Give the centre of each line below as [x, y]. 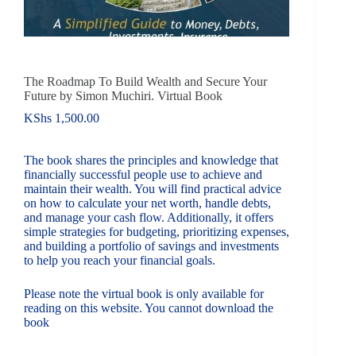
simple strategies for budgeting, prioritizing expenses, [157, 231]
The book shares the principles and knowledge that [151, 160]
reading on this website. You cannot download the [149, 308]
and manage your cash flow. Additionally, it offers [149, 217]
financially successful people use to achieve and [143, 174]
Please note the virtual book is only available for [144, 293]
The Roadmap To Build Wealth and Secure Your [145, 81]
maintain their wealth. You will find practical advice [153, 188]
